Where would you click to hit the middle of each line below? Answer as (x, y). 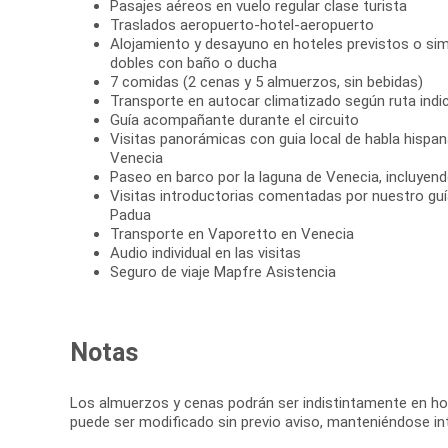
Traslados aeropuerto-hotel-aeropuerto (242, 24)
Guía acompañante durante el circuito (234, 119)
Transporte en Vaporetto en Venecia (232, 233)
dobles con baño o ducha (193, 62)
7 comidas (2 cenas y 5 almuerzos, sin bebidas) (266, 81)
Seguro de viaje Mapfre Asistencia (223, 271)
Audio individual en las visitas (205, 252)
